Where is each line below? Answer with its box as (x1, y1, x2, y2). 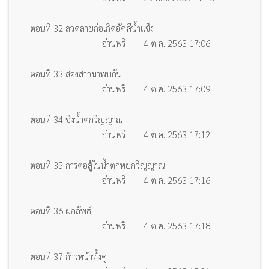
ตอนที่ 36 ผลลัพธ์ (30, 204, 91, 216)
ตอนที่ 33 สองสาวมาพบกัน (30, 67, 122, 79)
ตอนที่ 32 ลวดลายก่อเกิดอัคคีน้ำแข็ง (30, 22, 154, 34)
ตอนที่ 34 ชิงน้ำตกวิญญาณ (30, 113, 123, 125)
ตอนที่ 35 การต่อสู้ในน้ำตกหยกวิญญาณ (30, 159, 165, 171)
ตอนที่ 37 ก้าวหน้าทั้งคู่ (30, 250, 107, 262)
